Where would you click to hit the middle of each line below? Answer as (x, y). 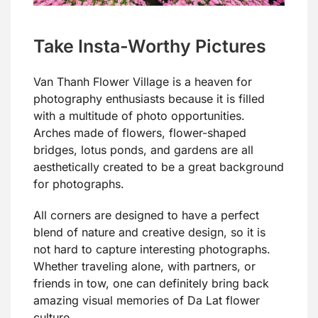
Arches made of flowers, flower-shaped (140, 132)
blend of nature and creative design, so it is (149, 232)
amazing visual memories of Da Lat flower (147, 300)
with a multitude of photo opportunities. (139, 115)
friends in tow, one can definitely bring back (151, 283)
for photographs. (79, 183)
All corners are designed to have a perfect (146, 215)
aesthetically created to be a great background (159, 166)
